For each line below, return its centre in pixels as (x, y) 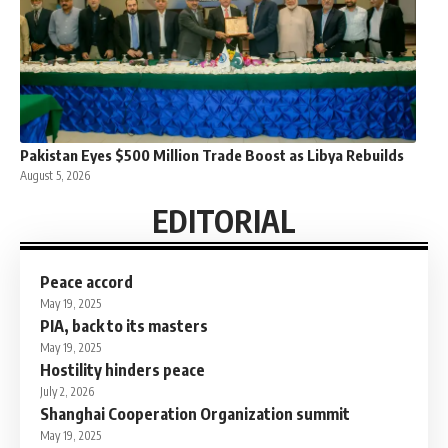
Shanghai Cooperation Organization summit (195, 414)
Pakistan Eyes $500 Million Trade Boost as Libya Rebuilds (212, 155)
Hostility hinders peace (122, 370)
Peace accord (86, 282)
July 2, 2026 (67, 392)
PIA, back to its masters (124, 326)
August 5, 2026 (55, 176)
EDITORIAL (224, 221)
